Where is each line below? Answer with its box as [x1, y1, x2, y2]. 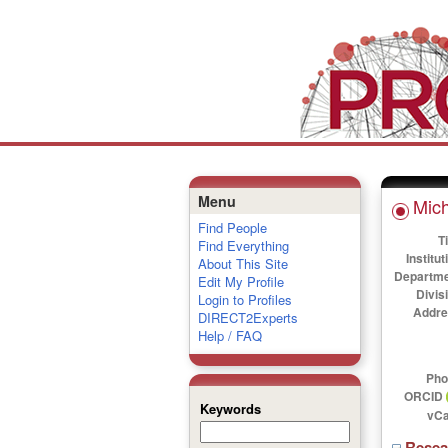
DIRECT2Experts [197, 308, 298, 327]
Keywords [199, 399, 261, 418]
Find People [197, 218, 267, 237]
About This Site [197, 254, 288, 273]
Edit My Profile [197, 272, 284, 291]
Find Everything [197, 236, 289, 255]
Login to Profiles [197, 290, 292, 309]
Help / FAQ [197, 326, 262, 345]
